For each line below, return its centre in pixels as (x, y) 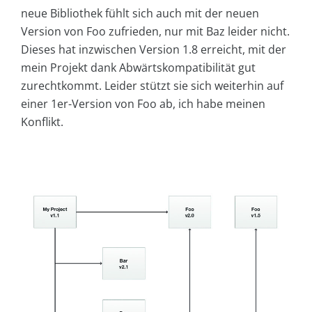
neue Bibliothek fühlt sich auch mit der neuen (140, 13)
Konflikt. (42, 122)
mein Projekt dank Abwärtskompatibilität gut (138, 67)
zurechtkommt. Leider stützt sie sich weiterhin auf (152, 85)
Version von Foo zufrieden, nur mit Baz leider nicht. (155, 31)
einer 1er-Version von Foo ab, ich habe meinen (143, 103)
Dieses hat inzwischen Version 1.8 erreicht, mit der (154, 49)
